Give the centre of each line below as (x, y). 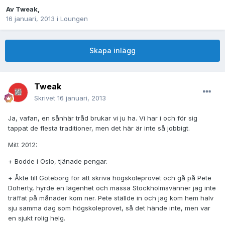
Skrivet (46, 98)
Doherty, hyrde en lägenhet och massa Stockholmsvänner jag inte (112, 188)
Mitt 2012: (23, 145)
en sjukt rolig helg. (37, 218)
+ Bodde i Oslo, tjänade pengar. (58, 161)
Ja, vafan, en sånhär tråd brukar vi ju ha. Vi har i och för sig (103, 118)
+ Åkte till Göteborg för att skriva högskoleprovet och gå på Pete (110, 178)
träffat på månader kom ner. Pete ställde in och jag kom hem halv (111, 198)
